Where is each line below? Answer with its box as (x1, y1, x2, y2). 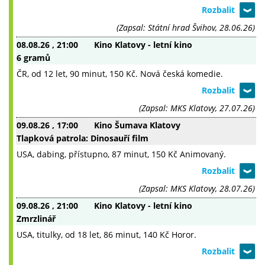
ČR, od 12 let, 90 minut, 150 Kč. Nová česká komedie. (17, 68, 223, 80)
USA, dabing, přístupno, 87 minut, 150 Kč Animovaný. (17, 148, 226, 160)
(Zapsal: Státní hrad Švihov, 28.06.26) (117, 22, 255, 34)
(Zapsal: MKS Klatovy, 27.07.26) (139, 102, 255, 114)
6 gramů (17, 52, 50, 64)
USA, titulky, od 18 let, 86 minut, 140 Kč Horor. (17, 229, 196, 241)
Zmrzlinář (17, 213, 56, 225)
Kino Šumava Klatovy (94, 119, 180, 131)
